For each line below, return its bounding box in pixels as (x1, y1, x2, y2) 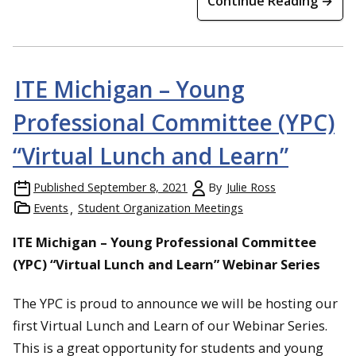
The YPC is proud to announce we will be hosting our (13, 294, 338, 312)
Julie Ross (226, 180, 276, 195)
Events (33, 200, 68, 216)
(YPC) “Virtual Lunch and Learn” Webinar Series (13, 255, 320, 274)
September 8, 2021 (87, 180, 188, 195)
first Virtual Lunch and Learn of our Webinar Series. (13, 316, 327, 335)
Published (33, 180, 84, 195)
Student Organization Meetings (78, 200, 243, 216)
